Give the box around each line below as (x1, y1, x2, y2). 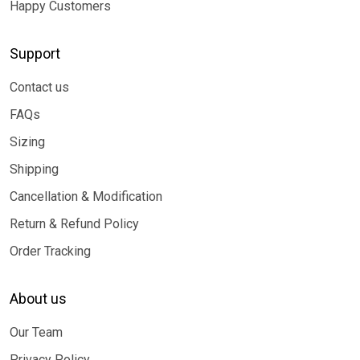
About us (10, 290, 67, 307)
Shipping (10, 162, 59, 177)
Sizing (10, 134, 45, 149)
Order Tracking (10, 243, 91, 259)
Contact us (10, 80, 69, 95)
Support (10, 45, 60, 62)
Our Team (10, 325, 63, 340)
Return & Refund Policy (10, 216, 139, 231)
